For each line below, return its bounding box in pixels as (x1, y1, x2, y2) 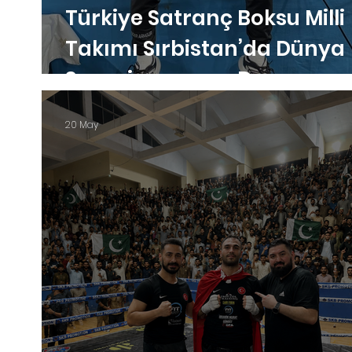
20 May (65, 118, 98, 131)
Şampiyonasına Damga (65, 65, 317, 93)
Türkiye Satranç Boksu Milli (65, 4, 345, 32)
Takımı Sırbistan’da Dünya (65, 35, 345, 63)
